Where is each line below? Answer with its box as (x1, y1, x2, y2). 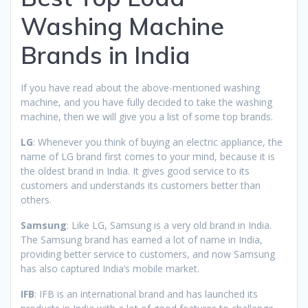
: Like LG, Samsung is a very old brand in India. (67, 218, 272, 232)
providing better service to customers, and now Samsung (21, 247, 275, 261)
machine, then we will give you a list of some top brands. (21, 109, 273, 123)
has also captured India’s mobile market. (21, 261, 199, 275)
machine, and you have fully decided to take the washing (21, 95, 272, 109)
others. (21, 192, 52, 206)
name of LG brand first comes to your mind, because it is (21, 149, 275, 163)
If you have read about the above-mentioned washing (21, 80, 260, 94)
